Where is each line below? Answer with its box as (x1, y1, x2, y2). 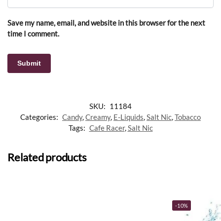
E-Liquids (113, 112, 144, 121)
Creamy (85, 112, 110, 121)
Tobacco (175, 112, 201, 121)
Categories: (20, 112, 60, 121)
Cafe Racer (89, 123, 125, 132)
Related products (7, 150, 87, 164)
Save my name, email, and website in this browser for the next (7, 18, 205, 28)
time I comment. (7, 29, 59, 38)
